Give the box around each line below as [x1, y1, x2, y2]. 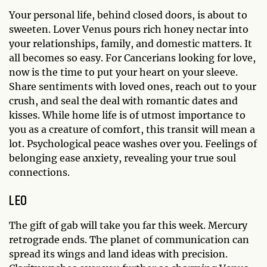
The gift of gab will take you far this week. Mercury [9, 219, 247, 231]
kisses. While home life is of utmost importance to [9, 108, 246, 121]
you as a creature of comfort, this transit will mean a [9, 123, 255, 135]
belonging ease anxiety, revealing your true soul [9, 151, 236, 164]
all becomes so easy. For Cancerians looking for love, [9, 51, 256, 64]
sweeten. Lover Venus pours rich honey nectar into [9, 23, 249, 35]
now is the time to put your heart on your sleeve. [9, 66, 238, 78]
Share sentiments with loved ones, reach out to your [9, 80, 256, 92]
